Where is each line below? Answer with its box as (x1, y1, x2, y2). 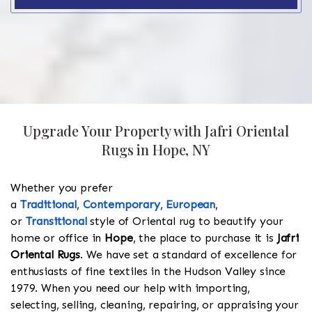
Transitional (25, 214, 87, 228)
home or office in (10, 231, 105, 245)
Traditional (19, 198, 77, 212)
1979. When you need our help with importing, (10, 281, 250, 295)
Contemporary (82, 198, 160, 212)
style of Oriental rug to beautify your (86, 214, 283, 228)
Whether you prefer (10, 181, 114, 195)
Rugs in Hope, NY (102, 140, 210, 159)
